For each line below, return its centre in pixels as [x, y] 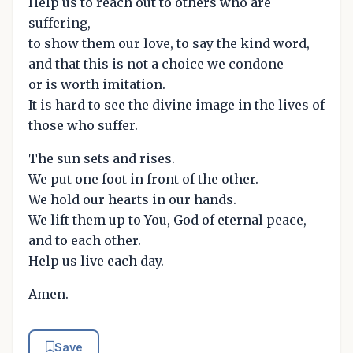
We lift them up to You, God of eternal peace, [167, 219]
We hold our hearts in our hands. [132, 199]
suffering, [59, 22]
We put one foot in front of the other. [143, 178]
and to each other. [85, 240]
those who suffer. [83, 125]
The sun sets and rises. [102, 158]
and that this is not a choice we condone [156, 63]
